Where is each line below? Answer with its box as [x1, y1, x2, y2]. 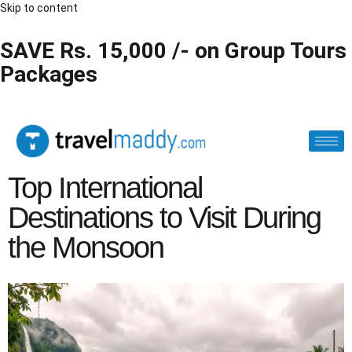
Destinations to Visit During [8, 201, 321, 234]
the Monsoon [8, 231, 163, 264]
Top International [8, 171, 202, 204]
